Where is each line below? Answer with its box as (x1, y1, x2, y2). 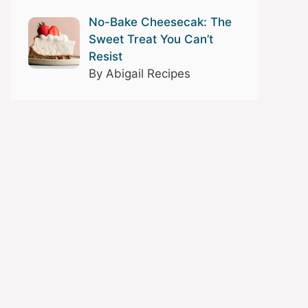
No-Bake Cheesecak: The (88, 15, 232, 30)
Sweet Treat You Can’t (88, 32, 213, 47)
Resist (88, 49, 122, 64)
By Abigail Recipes (88, 67, 190, 81)
